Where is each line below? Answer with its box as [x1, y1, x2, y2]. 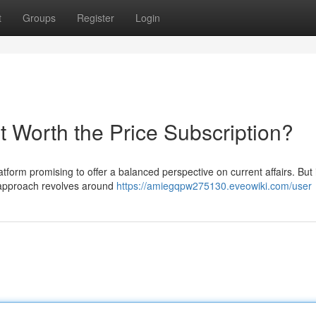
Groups [23, 11, 56, 25]
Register [77, 11, 114, 25]
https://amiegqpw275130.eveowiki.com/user [116, 178, 312, 193]
